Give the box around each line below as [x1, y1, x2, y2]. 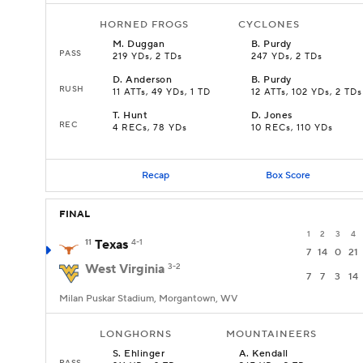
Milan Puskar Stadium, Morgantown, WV [59, 293, 237, 305]
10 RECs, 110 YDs [251, 122, 333, 134]
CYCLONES [238, 19, 300, 31]
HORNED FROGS [100, 19, 189, 31]
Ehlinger [124, 348, 165, 360]
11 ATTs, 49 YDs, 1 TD [113, 87, 211, 98]
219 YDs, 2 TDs [113, 51, 182, 62]
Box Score [265, 169, 310, 181]
